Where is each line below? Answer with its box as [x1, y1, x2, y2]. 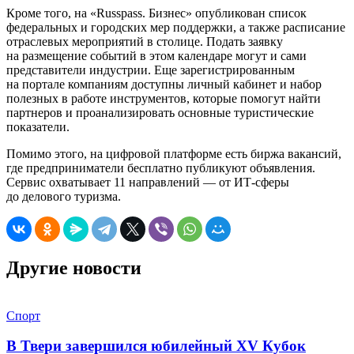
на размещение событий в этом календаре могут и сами [6, 48, 307, 62]
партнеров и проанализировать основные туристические [6, 105, 314, 119]
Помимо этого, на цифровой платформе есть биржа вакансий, [6, 146, 341, 160]
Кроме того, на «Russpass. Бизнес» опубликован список [6, 6, 307, 20]
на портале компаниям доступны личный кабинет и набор [6, 77, 322, 91]
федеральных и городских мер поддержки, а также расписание [6, 20, 345, 34]
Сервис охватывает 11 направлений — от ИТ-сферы [6, 175, 289, 189]
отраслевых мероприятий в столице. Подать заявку [6, 34, 283, 48]
